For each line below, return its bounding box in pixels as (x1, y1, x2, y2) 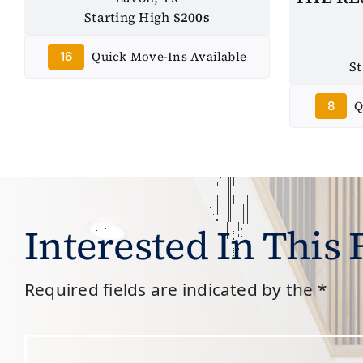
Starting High (84, 7, 173, 26)
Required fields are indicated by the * (24, 277, 327, 301)
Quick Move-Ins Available (88, 47, 247, 65)
